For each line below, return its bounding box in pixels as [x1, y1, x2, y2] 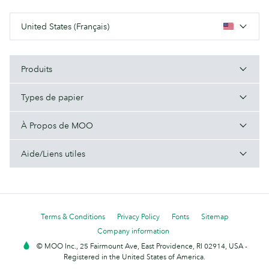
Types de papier [21, 91, 83, 103]
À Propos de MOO [21, 119, 93, 131]
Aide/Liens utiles [21, 148, 85, 159]
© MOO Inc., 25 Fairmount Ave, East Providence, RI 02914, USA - [37, 241, 247, 250]
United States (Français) [21, 20, 109, 32]
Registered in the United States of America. [64, 252, 205, 261]
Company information [97, 226, 169, 235]
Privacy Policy [116, 211, 160, 221]
